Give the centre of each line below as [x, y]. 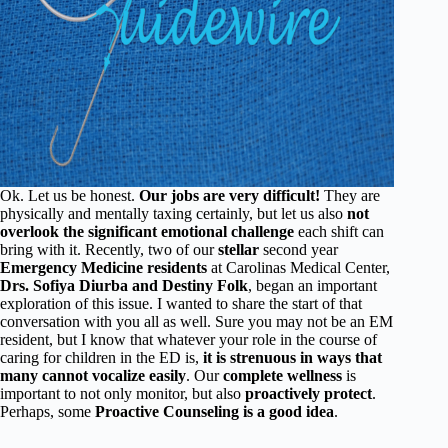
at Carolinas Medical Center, [298, 267]
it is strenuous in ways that [292, 357]
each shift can [339, 231]
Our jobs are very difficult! [229, 195]
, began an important [312, 285]
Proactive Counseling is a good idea [214, 411]
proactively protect [308, 393]
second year [298, 249]
